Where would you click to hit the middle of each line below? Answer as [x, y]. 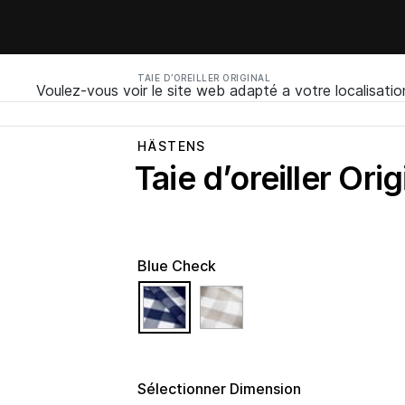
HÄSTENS [172, 146]
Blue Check [177, 266]
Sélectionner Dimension [219, 389]
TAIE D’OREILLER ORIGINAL [204, 78]
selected [228, 296]
